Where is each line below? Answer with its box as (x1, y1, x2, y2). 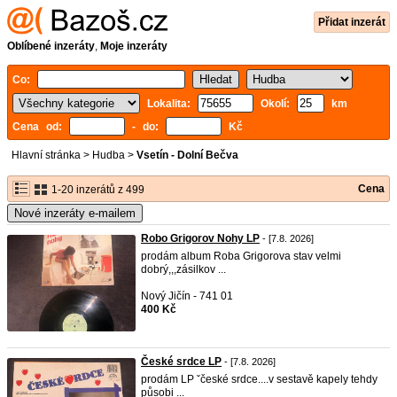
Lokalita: (147, 97, 198, 110)
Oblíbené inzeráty (7, 40, 95, 52)
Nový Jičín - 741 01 (141, 290, 233, 302)
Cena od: (12, 121, 69, 133)
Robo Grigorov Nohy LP (141, 232, 260, 245)
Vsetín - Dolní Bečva (136, 149, 238, 161)
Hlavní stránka (12, 149, 81, 161)
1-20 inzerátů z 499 (49, 183, 144, 196)
